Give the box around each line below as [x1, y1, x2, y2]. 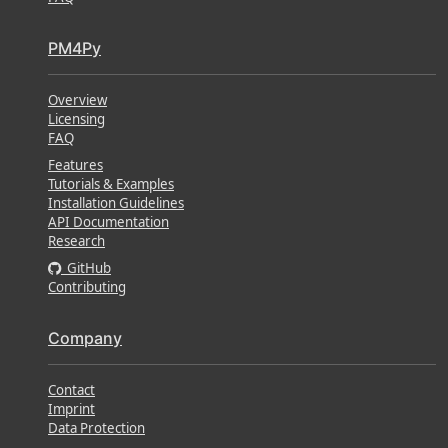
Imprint [48, 400, 95, 419]
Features [48, 156, 103, 175]
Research [48, 232, 105, 251]
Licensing [48, 110, 105, 129]
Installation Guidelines [48, 194, 184, 213]
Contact [48, 381, 95, 400]
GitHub [61, 259, 111, 278]
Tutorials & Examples [48, 175, 174, 194]
